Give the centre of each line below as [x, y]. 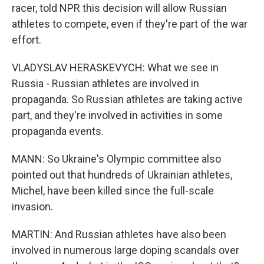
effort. [27, 40]
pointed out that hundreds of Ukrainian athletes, [122, 175]
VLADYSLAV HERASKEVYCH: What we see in [115, 67]
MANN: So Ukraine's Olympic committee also [116, 159]
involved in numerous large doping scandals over [126, 250]
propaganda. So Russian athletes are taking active [127, 99]
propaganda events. [58, 131]
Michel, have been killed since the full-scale [113, 191]
